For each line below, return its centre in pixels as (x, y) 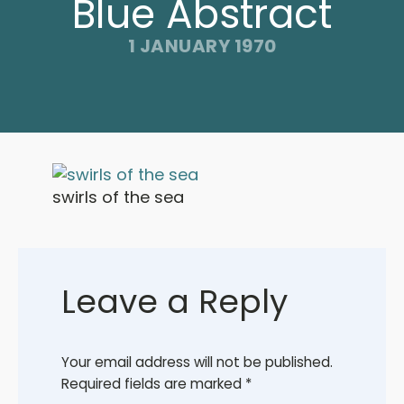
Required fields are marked (153, 384)
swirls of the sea (118, 197)
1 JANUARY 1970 (202, 46)
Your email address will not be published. (197, 362)
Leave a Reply (174, 302)
